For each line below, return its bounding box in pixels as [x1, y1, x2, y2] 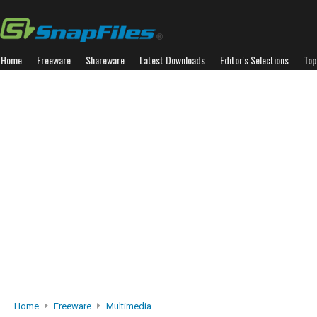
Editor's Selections [220, 52, 289, 67]
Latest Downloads [139, 52, 205, 67]
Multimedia [106, 301, 151, 311]
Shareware [86, 52, 125, 67]
